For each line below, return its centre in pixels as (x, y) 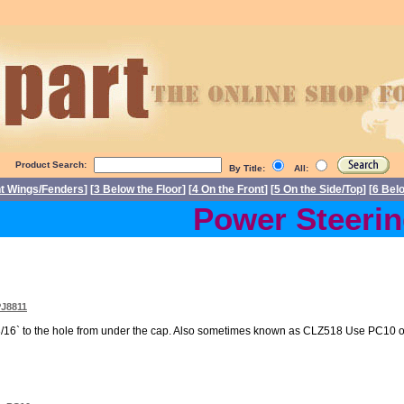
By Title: (248, 168)
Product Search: (50, 165)
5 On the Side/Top (318, 189)
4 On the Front (228, 189)
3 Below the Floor (138, 189)
